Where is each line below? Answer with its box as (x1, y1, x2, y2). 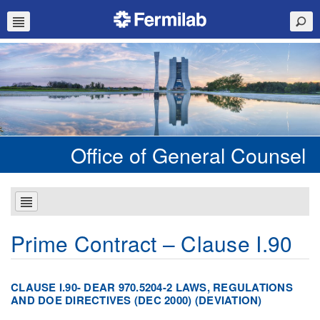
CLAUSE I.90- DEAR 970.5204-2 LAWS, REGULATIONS (11, 279, 293, 295)
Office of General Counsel (71, 139, 306, 169)
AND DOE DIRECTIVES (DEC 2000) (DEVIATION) (11, 291, 262, 308)
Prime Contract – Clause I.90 (11, 227, 293, 258)
